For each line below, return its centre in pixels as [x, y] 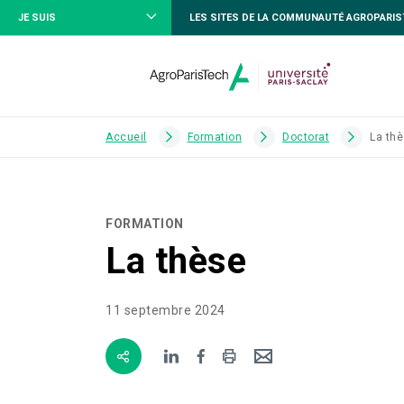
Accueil [126, 137]
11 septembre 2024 [165, 310]
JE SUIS [37, 17]
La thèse [176, 261]
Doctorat [306, 137]
